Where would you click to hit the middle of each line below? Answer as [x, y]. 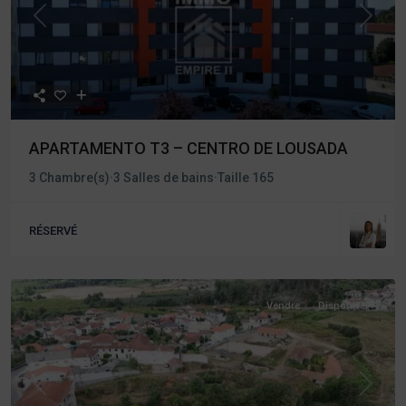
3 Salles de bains [164, 178]
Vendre [283, 306]
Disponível [343, 306]
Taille [235, 178]
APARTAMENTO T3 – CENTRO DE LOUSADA [188, 148]
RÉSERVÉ [53, 230]
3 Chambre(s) [69, 178]
